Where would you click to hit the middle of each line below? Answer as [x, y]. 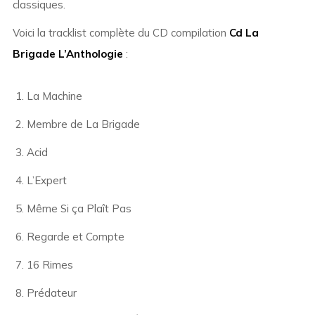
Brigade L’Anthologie [67, 54]
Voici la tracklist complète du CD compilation [121, 33]
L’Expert [46, 181]
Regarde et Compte [75, 237]
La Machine [54, 96]
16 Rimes [50, 265]
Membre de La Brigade [83, 124]
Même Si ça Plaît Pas [79, 209]
